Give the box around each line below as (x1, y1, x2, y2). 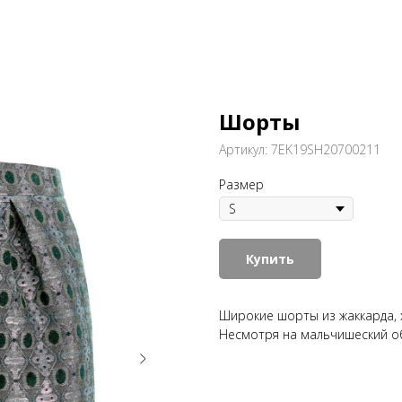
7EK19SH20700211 (271, 141, 380, 158)
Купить (246, 250, 294, 267)
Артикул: (219, 141, 271, 158)
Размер (219, 176, 264, 193)
